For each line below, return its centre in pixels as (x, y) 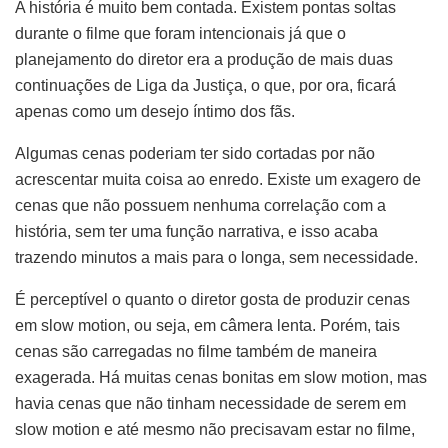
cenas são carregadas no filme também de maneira (196, 351)
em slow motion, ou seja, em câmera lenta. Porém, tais (207, 325)
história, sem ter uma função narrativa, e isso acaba (196, 231)
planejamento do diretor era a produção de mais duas (204, 59)
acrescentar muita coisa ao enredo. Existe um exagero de (218, 179)
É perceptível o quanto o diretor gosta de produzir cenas (212, 299)
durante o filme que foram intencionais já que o (180, 33)
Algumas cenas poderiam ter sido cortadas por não (195, 153)
